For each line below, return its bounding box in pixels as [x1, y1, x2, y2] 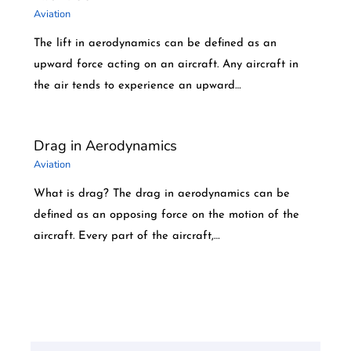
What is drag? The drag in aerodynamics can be [33, 187, 290, 200]
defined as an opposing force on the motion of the [33, 208, 299, 221]
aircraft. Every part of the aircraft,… [33, 230, 220, 242]
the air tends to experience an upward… [33, 79, 241, 92]
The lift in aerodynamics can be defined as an [33, 37, 277, 49]
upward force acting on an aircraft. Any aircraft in [33, 58, 299, 71]
